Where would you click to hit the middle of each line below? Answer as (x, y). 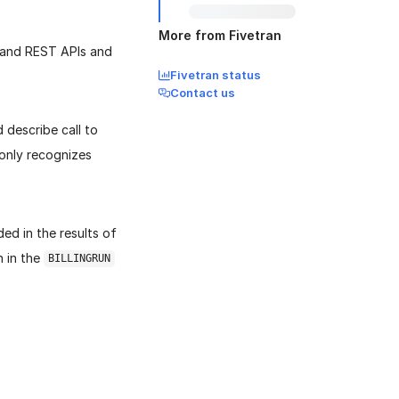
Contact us (203, 93)
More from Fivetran (220, 35)
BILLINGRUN (79, 259)
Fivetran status (216, 75)
